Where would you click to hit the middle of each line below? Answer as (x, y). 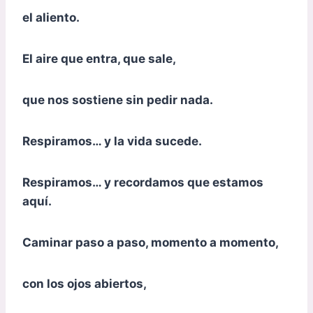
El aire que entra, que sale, (99, 58)
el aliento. (51, 17)
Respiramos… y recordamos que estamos (143, 182)
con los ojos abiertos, (85, 283)
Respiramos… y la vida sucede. (112, 141)
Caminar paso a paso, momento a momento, (151, 242)
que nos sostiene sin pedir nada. (118, 100)
